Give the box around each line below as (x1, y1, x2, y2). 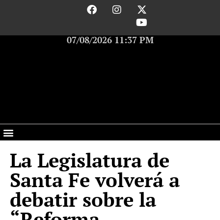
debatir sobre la (10, 186, 156, 212)
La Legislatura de (10, 147, 169, 173)
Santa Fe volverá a (10, 166, 180, 192)
